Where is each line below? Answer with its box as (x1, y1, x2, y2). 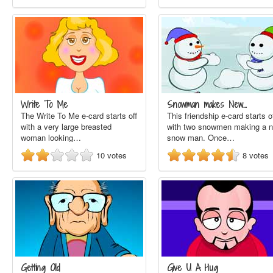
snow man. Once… (167, 132, 235, 143)
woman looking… (21, 132, 81, 143)
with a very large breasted (21, 121, 112, 132)
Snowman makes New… (167, 98, 247, 111)
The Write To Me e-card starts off (21, 110, 137, 121)
